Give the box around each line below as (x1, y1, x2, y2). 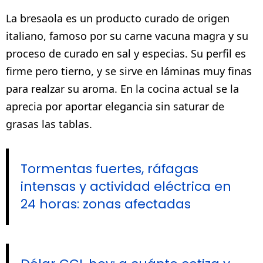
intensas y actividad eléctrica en (21, 177, 231, 195)
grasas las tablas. (6, 116, 92, 131)
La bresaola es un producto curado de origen (6, 11, 230, 25)
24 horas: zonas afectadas (21, 194, 191, 213)
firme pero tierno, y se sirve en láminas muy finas (6, 63, 252, 78)
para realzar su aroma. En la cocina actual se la (6, 81, 239, 96)
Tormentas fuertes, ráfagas (21, 159, 198, 178)
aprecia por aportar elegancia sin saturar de (6, 99, 224, 113)
